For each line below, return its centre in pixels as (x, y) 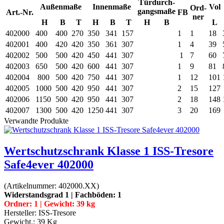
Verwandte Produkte (36, 120)
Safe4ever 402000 (49, 164)
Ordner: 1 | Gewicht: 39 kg (49, 203)
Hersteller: (21, 212)
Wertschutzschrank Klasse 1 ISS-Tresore (109, 151)
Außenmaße (60, 6)
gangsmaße (156, 11)
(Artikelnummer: (31, 185)
